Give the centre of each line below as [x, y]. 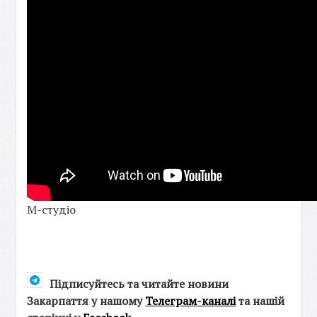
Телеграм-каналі [191, 301]
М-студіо [52, 209]
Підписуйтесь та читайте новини [139, 284]
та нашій [260, 301]
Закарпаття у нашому [86, 301]
